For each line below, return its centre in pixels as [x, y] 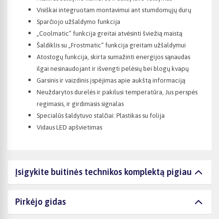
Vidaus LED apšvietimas [69, 128]
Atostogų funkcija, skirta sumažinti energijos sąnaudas [113, 57]
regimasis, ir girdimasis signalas [80, 104]
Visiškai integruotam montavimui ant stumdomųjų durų [114, 10]
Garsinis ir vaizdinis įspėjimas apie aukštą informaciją [111, 81]
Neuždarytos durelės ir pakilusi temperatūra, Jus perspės [117, 92]
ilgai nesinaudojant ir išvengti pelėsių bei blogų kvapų [113, 69]
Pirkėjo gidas [41, 202]
